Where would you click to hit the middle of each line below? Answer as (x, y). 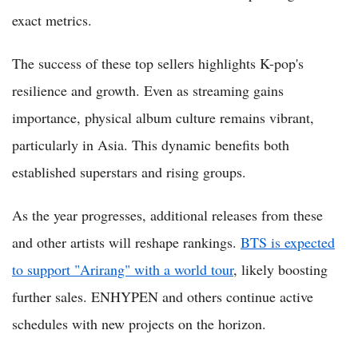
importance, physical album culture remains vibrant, (163, 117)
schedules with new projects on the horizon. (139, 323)
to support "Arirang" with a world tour (123, 269)
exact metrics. (52, 20)
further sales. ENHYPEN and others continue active (163, 296)
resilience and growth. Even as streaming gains (148, 90)
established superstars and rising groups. (129, 171)
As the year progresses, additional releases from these (167, 215)
